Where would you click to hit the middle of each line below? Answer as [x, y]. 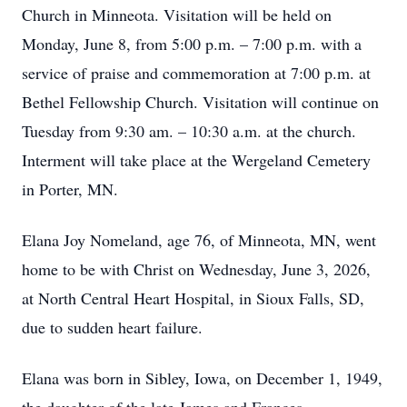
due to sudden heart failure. [112, 327]
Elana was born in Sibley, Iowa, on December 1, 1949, [202, 378]
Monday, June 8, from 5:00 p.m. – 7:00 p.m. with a [192, 44]
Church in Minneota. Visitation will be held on [177, 15]
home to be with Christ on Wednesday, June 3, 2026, [196, 269]
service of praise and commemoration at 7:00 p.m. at [196, 73]
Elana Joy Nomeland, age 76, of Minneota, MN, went [199, 240]
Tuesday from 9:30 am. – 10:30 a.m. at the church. [189, 131]
